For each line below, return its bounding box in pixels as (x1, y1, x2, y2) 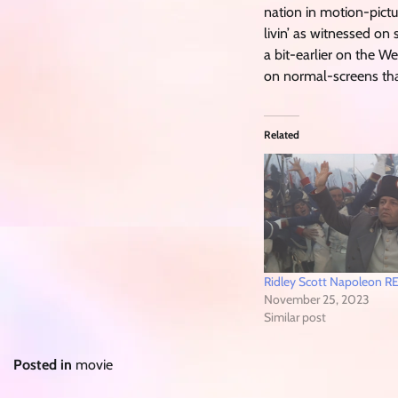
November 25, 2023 (264, 291, 370, 308)
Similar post (264, 309, 326, 326)
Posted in (13, 356, 76, 374)
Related (264, 128, 299, 142)
